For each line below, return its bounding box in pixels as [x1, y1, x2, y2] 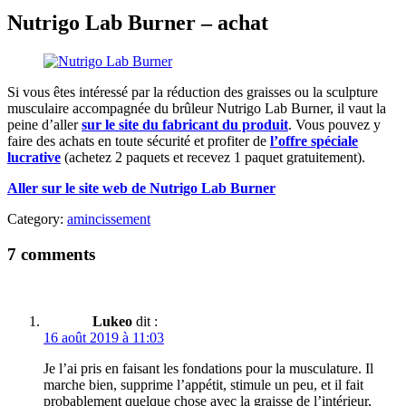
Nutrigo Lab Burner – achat [7, 10, 268, 34]
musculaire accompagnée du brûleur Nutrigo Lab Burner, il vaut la [7, 100, 386, 116]
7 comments [7, 244, 95, 264]
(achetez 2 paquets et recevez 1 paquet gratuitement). [61, 149, 365, 165]
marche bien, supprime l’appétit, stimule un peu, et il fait [43, 377, 363, 393]
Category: [7, 210, 67, 227]
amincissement [67, 210, 150, 227]
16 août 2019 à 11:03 [43, 330, 164, 346]
